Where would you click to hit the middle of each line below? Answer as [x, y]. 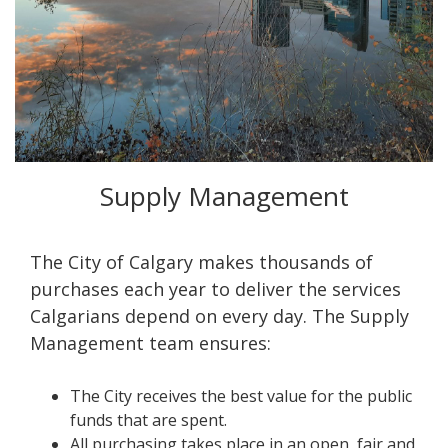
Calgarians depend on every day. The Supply [219, 316]
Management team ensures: [150, 343]
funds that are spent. [150, 420]
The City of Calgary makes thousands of [201, 262]
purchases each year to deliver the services [215, 289]
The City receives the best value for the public [241, 396]
